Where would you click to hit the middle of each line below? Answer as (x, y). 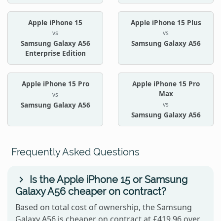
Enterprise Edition (55, 53)
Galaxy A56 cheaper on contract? (91, 192)
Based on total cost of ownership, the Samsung (104, 207)
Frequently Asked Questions (75, 152)
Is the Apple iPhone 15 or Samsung (107, 180)
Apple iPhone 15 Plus (166, 22)
